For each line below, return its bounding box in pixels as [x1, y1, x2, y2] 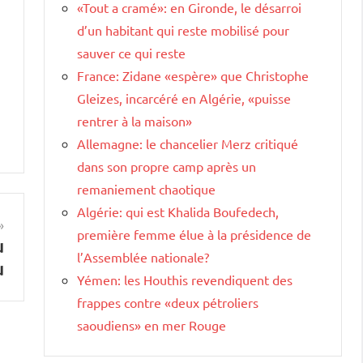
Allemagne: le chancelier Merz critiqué [77, 135, 298, 152]
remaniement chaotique [77, 180, 216, 197]
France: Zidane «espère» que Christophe [77, 66, 309, 83]
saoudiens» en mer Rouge [77, 316, 226, 333]
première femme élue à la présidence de [77, 225, 311, 242]
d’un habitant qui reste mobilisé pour [77, 21, 289, 38]
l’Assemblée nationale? [77, 248, 209, 265]
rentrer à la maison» [77, 112, 192, 129]
